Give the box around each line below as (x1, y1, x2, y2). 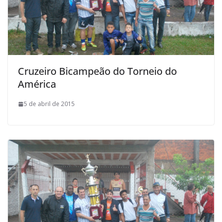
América (18, 77, 56, 91)
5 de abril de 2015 (24, 100, 75, 109)
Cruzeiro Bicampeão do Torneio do (18, 64, 177, 78)
